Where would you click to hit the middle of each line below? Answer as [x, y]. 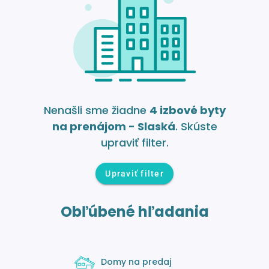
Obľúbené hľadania [134, 211]
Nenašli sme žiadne [96, 110]
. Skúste [196, 126]
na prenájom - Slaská [113, 126]
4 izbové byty [187, 110]
